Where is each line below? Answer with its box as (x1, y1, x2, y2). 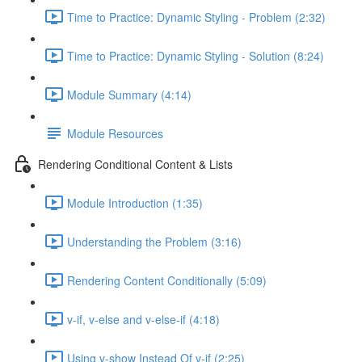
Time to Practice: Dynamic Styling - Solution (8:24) (67, 47, 324, 64)
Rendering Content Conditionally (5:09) (67, 271, 267, 288)
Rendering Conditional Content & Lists (38, 155, 233, 172)
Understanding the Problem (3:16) (67, 233, 242, 250)
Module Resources (67, 124, 163, 141)
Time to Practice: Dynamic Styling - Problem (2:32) (67, 8, 326, 25)
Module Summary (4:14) (67, 86, 192, 103)
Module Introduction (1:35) (67, 194, 203, 211)
